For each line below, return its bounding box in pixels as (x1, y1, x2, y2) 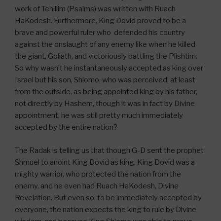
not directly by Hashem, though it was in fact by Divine (15, 99, 195, 109)
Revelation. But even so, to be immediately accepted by (15, 193, 202, 202)
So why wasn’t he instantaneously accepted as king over (15, 64, 203, 73)
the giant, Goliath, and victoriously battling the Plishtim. (15, 52, 197, 61)
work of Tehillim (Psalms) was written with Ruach (15, 4, 176, 14)
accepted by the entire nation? (15, 123, 117, 132)
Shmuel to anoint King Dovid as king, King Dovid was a (15, 157, 195, 167)
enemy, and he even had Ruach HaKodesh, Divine (15, 181, 179, 190)
